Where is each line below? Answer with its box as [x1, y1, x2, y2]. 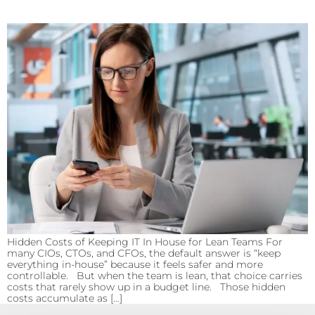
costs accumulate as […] [7, 292, 122, 304]
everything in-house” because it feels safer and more [7, 258, 263, 271]
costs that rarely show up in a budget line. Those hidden [7, 281, 285, 293]
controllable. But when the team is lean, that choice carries [7, 269, 302, 282]
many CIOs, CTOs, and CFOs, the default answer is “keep [7, 247, 281, 259]
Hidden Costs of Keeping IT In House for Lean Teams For [7, 236, 283, 248]
